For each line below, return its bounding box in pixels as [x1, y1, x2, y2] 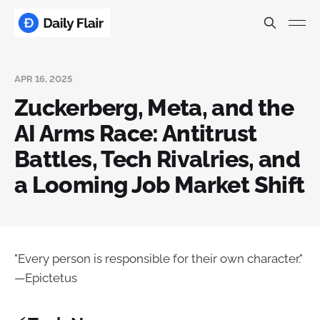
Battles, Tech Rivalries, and [14, 146, 301, 172]
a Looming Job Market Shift [14, 171, 305, 198]
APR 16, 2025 [14, 74, 72, 84]
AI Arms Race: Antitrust [14, 120, 257, 146]
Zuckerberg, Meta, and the [14, 94, 294, 121]
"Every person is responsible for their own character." [14, 251, 303, 266]
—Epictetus [14, 271, 77, 285]
